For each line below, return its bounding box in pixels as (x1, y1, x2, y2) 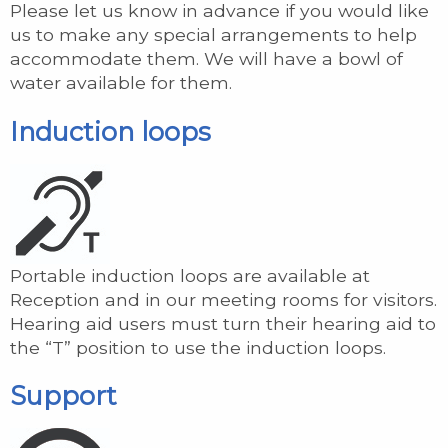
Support (10, 379, 117, 411)
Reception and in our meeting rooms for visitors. (10, 288, 437, 310)
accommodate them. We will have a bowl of (10, 48, 403, 70)
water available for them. (10, 72, 232, 94)
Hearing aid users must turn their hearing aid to (10, 312, 436, 334)
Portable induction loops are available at (10, 264, 370, 286)
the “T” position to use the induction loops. (10, 336, 386, 358)
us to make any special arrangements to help (10, 24, 417, 46)
